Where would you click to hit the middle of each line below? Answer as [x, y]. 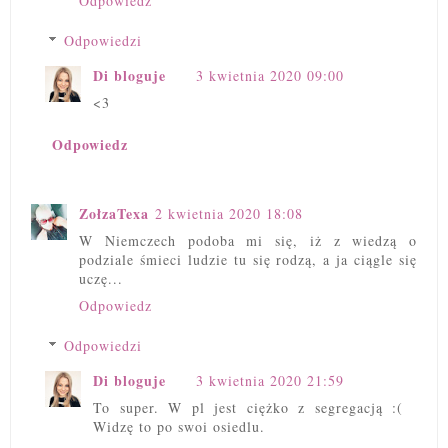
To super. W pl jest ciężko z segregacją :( [248, 407]
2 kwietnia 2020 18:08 [229, 213]
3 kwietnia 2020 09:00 [270, 76]
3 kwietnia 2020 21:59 [270, 380]
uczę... [101, 278]
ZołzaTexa [114, 213]
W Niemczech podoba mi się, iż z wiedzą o [248, 240]
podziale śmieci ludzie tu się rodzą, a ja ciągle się [248, 259]
